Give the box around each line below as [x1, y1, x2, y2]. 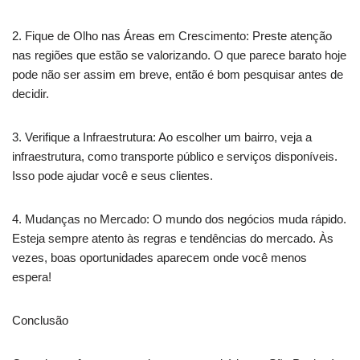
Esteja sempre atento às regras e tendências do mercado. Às [12, 231, 333, 246]
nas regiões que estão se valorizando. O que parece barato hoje [12, 48, 346, 63]
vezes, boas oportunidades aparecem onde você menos [12, 251, 307, 265]
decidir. [12, 87, 49, 101]
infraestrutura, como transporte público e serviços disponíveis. [12, 149, 337, 164]
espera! [12, 270, 51, 284]
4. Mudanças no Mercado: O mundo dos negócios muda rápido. [12, 212, 346, 227]
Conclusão [12, 313, 68, 328]
